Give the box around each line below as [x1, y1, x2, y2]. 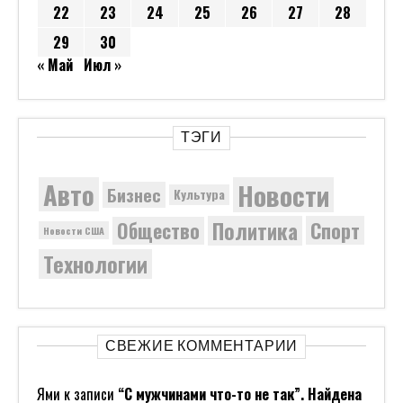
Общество [117, 215, 200, 245]
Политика [212, 214, 298, 246]
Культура [174, 184, 225, 203]
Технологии [43, 247, 148, 280]
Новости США [43, 223, 104, 238]
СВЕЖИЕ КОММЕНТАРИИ [104, 336, 299, 354]
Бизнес [107, 181, 161, 208]
